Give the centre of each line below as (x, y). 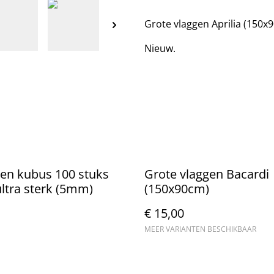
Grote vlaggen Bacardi (207, 174)
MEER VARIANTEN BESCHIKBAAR (200, 229)
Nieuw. (160, 48)
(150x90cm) (177, 188)
